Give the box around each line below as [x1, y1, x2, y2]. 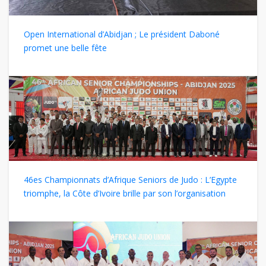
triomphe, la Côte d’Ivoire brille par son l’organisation [24, 188, 226, 199]
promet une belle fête [24, 42, 107, 54]
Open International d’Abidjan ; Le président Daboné [24, 28, 220, 40]
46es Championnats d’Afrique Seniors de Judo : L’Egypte [24, 174, 237, 186]
